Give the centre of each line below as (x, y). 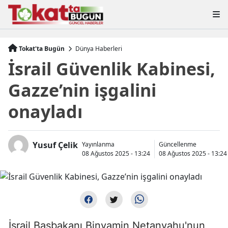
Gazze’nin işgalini (82, 90)
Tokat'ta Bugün (42, 48)
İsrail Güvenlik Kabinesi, (112, 68)
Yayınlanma (98, 144)
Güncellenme (178, 144)
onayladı (45, 111)
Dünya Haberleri (99, 48)
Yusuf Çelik (55, 145)
